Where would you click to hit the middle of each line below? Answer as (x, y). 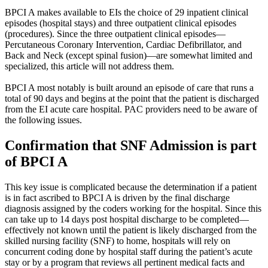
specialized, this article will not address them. (89, 66)
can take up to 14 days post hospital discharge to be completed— (127, 219)
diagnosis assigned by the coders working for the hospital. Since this (133, 208)
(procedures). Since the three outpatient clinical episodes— (115, 33)
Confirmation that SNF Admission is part (131, 145)
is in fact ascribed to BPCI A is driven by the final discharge (117, 197)
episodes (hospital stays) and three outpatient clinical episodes (121, 23)
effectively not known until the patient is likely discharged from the (131, 230)
